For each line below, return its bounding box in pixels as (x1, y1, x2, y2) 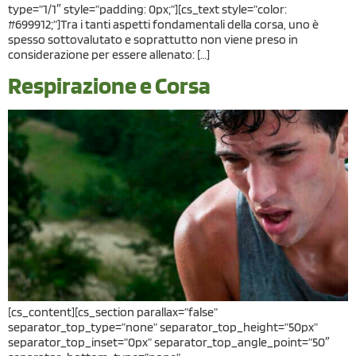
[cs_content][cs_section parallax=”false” (8, 304, 218, 320)
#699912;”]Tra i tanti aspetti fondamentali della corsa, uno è (8, 16, 319, 32)
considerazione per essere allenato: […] (8, 46, 210, 62)
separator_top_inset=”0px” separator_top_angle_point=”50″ (8, 335, 330, 350)
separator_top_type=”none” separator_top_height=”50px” (8, 319, 318, 335)
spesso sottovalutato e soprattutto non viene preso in (8, 31, 298, 47)
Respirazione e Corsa (8, 71, 211, 100)
